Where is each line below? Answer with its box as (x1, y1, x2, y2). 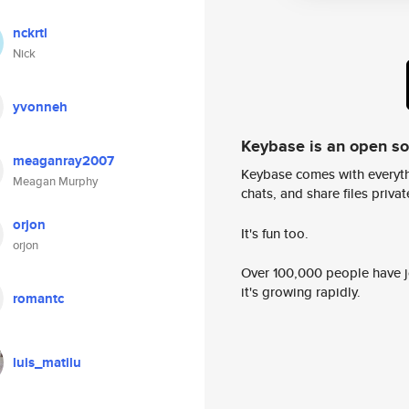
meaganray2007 (13, 151, 114, 171)
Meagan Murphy (13, 173, 98, 190)
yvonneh (13, 97, 68, 117)
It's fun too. (241, 223, 309, 243)
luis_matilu (13, 352, 81, 372)
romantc (13, 288, 64, 309)
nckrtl (13, 23, 47, 43)
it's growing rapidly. (241, 282, 361, 302)
